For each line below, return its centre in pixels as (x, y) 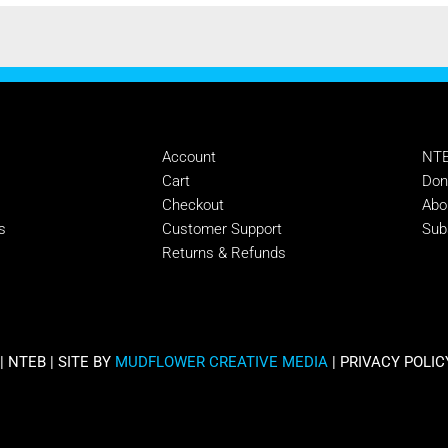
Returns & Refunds (223, 252)
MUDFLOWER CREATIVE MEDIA (221, 361)
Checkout (192, 204)
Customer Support (221, 228)
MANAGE (203, 120)
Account (188, 156)
